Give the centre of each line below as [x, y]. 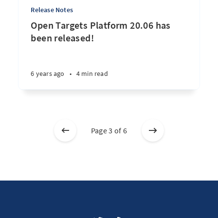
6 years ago [48, 73]
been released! [62, 38]
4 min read [92, 73]
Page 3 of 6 [109, 130]
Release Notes [52, 10]
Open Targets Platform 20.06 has [101, 25]
